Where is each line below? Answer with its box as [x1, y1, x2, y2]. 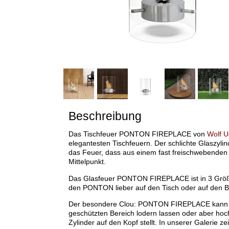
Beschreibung [68, 109, 142, 123]
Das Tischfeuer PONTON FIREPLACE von [68, 130, 207, 139]
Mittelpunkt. [68, 157, 106, 166]
